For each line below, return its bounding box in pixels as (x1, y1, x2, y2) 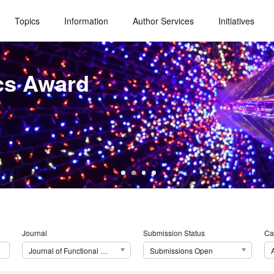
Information (64, 15, 109, 27)
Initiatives (218, 15, 255, 27)
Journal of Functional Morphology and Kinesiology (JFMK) (100, 245, 108, 256)
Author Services (133, 15, 194, 27)
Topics (15, 15, 40, 27)
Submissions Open (149, 245, 213, 256)
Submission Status (143, 228, 205, 239)
